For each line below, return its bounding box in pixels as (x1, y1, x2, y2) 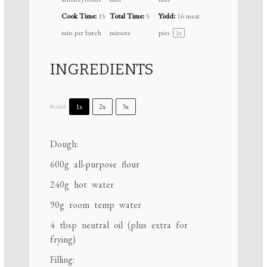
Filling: (49, 253, 74, 266)
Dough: (49, 137, 78, 150)
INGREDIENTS (49, 60, 154, 79)
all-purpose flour (69, 157, 139, 170)
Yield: (158, 10, 175, 21)
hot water (69, 178, 114, 191)
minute (110, 27, 131, 38)
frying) (49, 232, 76, 246)
